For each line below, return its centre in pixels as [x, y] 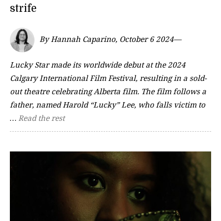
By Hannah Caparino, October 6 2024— [110, 40]
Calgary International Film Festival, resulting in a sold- [108, 78]
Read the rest [41, 118]
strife [23, 9]
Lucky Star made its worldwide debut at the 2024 [98, 65]
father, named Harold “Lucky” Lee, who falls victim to [108, 105]
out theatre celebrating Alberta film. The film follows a [108, 92]
